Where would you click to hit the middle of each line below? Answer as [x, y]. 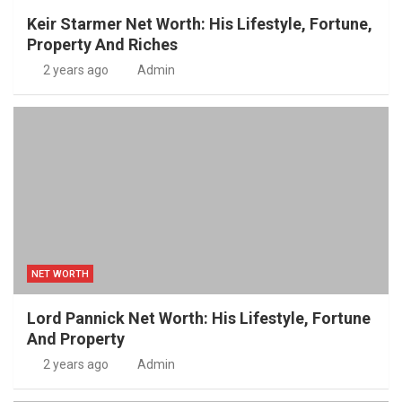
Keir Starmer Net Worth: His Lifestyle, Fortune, [200, 23]
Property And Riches [102, 44]
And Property [76, 338]
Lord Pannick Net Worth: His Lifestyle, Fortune [199, 318]
